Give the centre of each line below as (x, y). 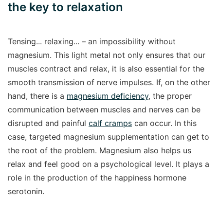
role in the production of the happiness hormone (97, 178)
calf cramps (110, 123)
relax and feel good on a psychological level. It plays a (109, 164)
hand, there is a (37, 96)
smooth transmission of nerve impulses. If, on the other (109, 82)
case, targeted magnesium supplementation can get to (109, 137)
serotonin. (26, 191)
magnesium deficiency (108, 96)
